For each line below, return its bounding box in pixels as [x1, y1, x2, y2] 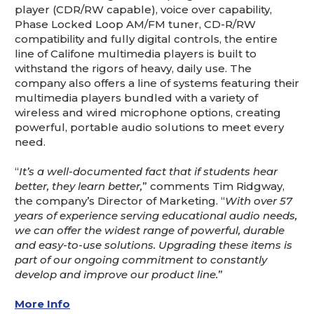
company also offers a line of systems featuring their [15, 76, 299, 90]
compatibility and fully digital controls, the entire [15, 32, 278, 46]
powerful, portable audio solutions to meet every [15, 120, 284, 134]
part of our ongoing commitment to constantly [15, 252, 267, 266]
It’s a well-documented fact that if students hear [19, 164, 278, 178]
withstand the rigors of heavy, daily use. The [15, 61, 252, 75]
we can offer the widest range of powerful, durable [15, 223, 285, 237]
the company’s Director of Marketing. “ [15, 193, 225, 207]
